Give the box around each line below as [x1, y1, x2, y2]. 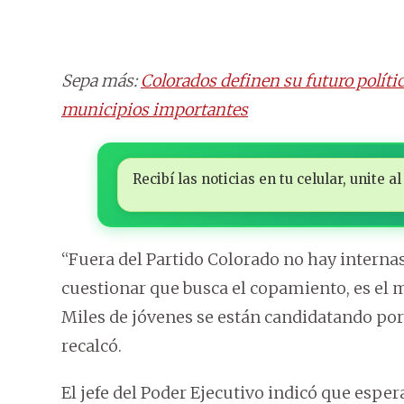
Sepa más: [61, 70, 141, 92]
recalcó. [61, 335, 122, 357]
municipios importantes [61, 99, 248, 121]
